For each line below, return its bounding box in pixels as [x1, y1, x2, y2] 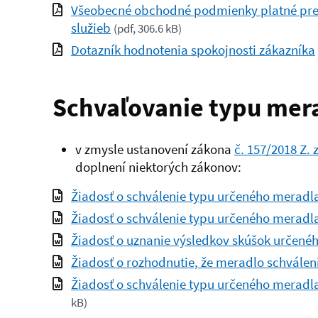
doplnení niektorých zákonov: [75, 158, 241, 176]
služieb [71, 19, 111, 37]
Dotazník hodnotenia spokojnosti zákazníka [71, 41, 315, 59]
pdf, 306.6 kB [117, 21, 178, 37]
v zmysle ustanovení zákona [75, 141, 234, 158]
